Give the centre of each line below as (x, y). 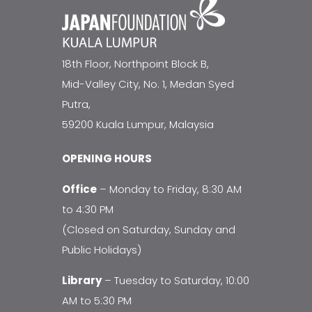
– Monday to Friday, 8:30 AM (169, 189)
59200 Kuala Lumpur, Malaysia (138, 124)
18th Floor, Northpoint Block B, (135, 63)
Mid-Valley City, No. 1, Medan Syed (148, 84)
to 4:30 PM (88, 209)
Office (79, 189)
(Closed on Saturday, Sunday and (149, 229)
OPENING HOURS (107, 158)
